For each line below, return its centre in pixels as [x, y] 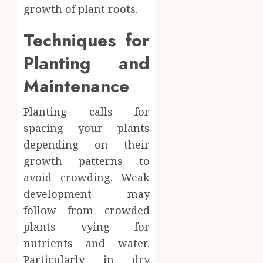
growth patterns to [87, 161]
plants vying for [87, 226]
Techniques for [87, 40]
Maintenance [76, 86]
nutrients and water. [87, 243]
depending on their [87, 144]
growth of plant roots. [81, 9]
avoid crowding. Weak [87, 177]
